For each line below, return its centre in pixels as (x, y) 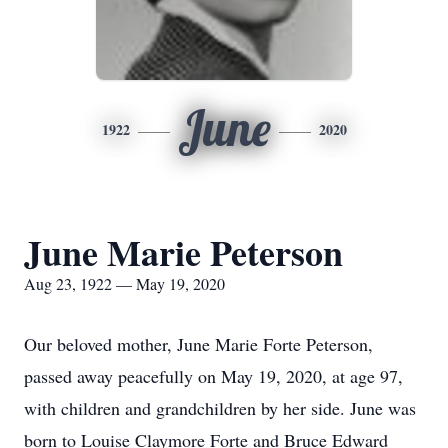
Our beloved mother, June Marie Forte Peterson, (198, 344)
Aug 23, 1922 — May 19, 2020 (124, 283)
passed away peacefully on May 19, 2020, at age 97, (213, 376)
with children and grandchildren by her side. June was (220, 408)
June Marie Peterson (183, 252)
